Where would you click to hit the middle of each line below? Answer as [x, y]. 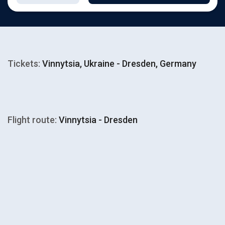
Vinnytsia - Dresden [97, 120]
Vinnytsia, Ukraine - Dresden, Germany [118, 64]
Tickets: [24, 64]
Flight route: [32, 120]
